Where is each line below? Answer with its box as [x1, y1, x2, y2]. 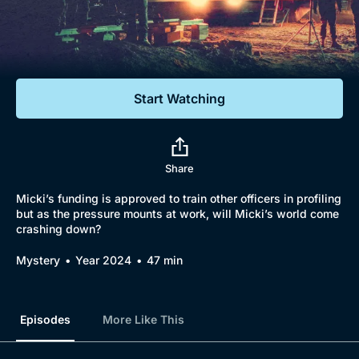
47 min [147, 253, 183, 267]
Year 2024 [75, 253, 131, 267]
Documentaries [40, 23, 147, 40]
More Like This [103, 313, 184, 326]
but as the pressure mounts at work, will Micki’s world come [16, 207, 339, 220]
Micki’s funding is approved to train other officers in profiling [16, 192, 341, 205]
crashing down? [16, 222, 101, 236]
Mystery [16, 253, 60, 267]
